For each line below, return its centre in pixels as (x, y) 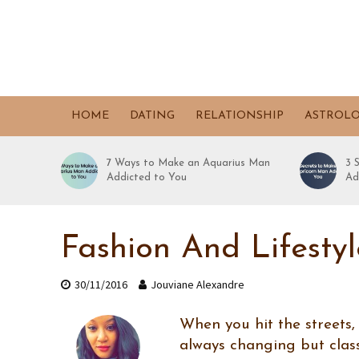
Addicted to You (147, 177)
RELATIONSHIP (239, 116)
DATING (152, 116)
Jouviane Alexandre (197, 284)
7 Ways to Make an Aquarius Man (189, 163)
